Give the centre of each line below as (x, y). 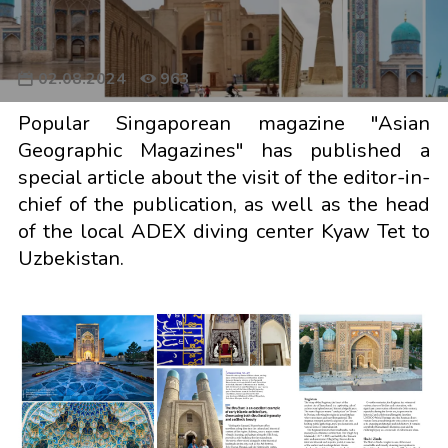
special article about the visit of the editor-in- (224, 177)
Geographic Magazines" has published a (224, 150)
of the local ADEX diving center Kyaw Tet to (224, 231)
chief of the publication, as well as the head (224, 204)
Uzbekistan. (70, 258)
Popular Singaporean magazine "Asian (224, 123)
